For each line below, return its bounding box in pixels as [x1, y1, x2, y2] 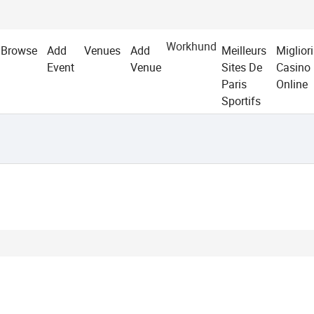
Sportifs [221, 93, 261, 109]
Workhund [165, 39, 217, 54]
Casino [275, 60, 310, 75]
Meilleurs [221, 43, 266, 58]
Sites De [221, 60, 262, 75]
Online [275, 76, 308, 92]
